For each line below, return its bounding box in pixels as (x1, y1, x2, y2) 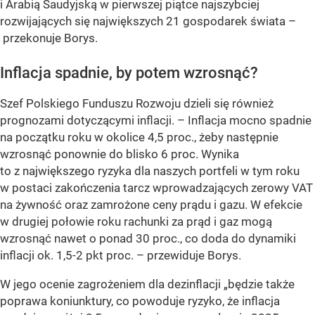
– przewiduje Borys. (136, 248, 241, 263)
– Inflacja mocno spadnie (177, 113, 311, 128)
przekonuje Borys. (3, 31, 98, 46)
